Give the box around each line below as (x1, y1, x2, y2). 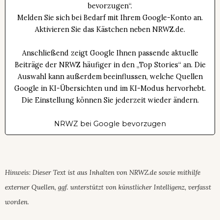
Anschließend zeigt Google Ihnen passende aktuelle (22, 48, 198, 57)
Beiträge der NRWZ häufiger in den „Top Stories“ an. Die (14, 60, 206, 69)
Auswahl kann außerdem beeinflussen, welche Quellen (17, 72, 203, 81)
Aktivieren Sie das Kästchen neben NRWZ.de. (35, 25, 185, 34)
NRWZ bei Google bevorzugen (54, 119, 166, 128)
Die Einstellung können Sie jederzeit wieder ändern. (21, 95, 199, 105)
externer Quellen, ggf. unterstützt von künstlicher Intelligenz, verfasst (5, 182, 211, 192)
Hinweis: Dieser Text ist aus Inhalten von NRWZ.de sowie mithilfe (5, 167, 200, 177)
